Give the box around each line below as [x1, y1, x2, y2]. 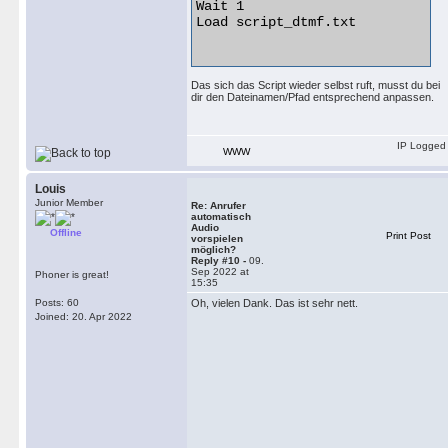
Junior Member [35, 197, 103, 208]
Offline [50, 227, 82, 238]
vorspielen [191, 233, 243, 244]
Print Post [386, 230, 431, 241]
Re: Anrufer [191, 200, 246, 211]
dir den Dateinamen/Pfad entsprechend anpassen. [191, 91, 434, 103]
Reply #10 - [191, 255, 249, 266]
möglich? [191, 244, 236, 255]
